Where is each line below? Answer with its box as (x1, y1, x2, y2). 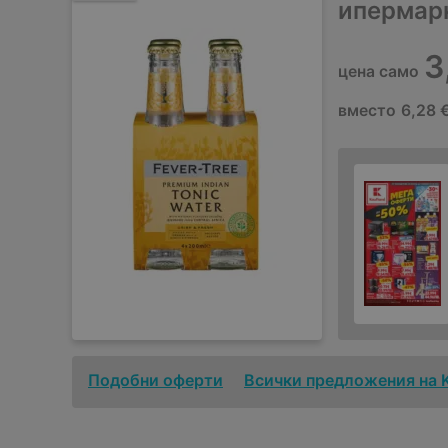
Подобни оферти (88, 369, 223, 390)
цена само (338, 62, 419, 82)
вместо (338, 100, 396, 120)
